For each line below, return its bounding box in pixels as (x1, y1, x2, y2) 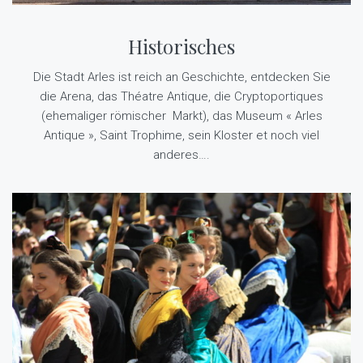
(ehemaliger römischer (41, 105, 166, 121)
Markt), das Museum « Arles (172, 105, 322, 121)
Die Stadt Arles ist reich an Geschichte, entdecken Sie (32, 66, 331, 82)
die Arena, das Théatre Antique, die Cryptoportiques (40, 86, 323, 101)
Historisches (128, 30, 235, 57)
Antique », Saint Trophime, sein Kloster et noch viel (44, 125, 319, 140)
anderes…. (153, 144, 210, 160)
